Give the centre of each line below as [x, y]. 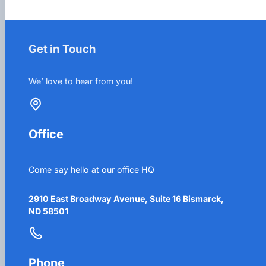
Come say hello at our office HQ [91, 169]
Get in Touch [62, 49]
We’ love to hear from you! [81, 81]
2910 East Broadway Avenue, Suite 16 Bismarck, [126, 198]
